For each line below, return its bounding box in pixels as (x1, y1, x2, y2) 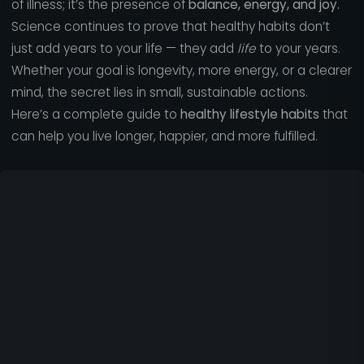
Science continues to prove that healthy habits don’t (11, 18, 330, 36)
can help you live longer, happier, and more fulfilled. (11, 128, 318, 145)
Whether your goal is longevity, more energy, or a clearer (11, 62, 352, 80)
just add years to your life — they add (11, 40, 237, 58)
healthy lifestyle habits (180, 106, 319, 123)
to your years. (255, 40, 340, 58)
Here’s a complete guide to (11, 106, 180, 123)
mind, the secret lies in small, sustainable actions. (11, 84, 308, 102)
